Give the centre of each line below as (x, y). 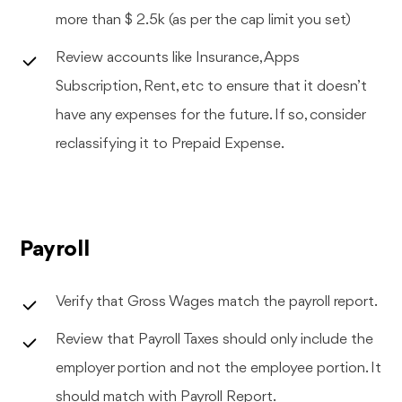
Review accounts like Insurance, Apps (178, 57)
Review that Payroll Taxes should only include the (215, 339)
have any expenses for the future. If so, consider (211, 115)
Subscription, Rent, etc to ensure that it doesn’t (212, 86)
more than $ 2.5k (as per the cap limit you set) (204, 20)
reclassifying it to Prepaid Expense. (170, 144)
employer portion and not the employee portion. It (219, 368)
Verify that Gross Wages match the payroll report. (217, 301)
